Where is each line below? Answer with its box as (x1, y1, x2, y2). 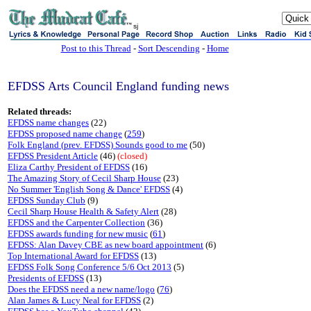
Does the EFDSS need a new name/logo (8, 284, 155, 294)
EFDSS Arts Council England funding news (8, 79, 229, 93)
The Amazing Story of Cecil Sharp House (8, 173, 161, 183)
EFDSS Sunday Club (8, 195, 85, 205)
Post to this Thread (60, 43, 131, 53)
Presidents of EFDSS (8, 273, 84, 283)
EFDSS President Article (8, 151, 98, 161)
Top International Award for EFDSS (8, 251, 139, 261)
